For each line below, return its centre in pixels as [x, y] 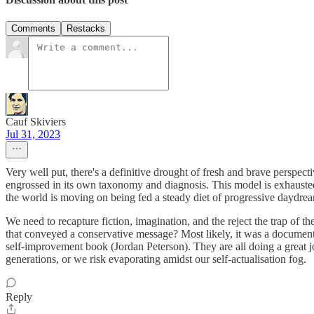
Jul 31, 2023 [33, 135]
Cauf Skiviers [36, 122]
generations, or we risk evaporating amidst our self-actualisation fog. [156, 259]
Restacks [86, 29]
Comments [33, 29]
